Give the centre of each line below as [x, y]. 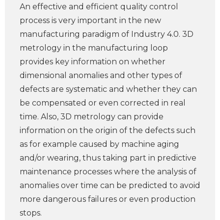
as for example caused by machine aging [99, 144]
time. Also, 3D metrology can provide [92, 117]
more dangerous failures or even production [108, 199]
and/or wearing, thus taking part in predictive [108, 158]
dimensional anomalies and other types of [101, 75]
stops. [31, 213]
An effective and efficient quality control [99, 7]
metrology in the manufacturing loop [94, 48]
